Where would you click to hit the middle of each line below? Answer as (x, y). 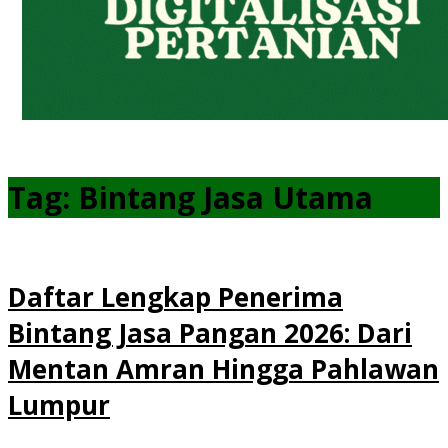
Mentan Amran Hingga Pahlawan (223, 368)
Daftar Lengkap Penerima (175, 296)
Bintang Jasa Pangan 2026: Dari (210, 332)
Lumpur (59, 404)
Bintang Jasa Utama (225, 198)
